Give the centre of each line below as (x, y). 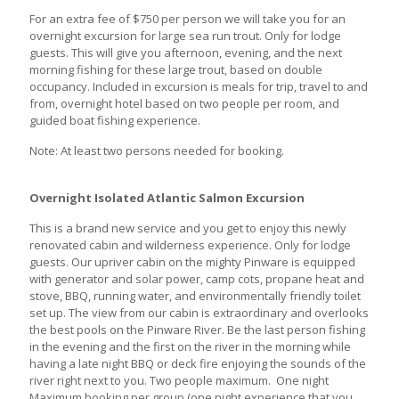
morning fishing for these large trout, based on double (176, 69)
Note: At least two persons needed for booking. (157, 150)
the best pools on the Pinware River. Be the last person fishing (197, 329)
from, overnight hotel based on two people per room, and (184, 103)
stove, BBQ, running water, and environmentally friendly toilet (195, 295)
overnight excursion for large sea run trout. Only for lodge (185, 35)
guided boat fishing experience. (115, 120)
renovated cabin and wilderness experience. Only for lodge (190, 244)
